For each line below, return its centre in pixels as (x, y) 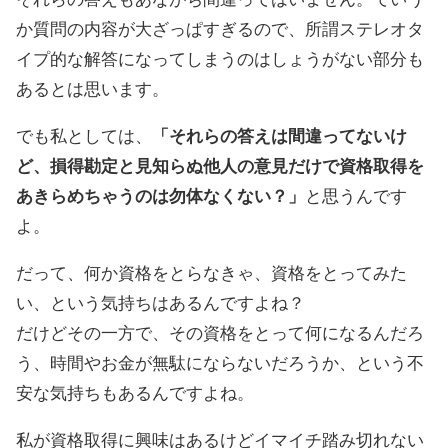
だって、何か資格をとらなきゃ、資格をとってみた (211, 273)
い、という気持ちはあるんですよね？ (160, 303)
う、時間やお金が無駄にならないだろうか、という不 (220, 363)
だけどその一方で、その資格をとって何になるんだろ (220, 333)
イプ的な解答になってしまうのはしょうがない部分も (220, 59)
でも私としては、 (84, 136)
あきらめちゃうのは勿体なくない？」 (160, 196)
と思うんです (356, 196)
